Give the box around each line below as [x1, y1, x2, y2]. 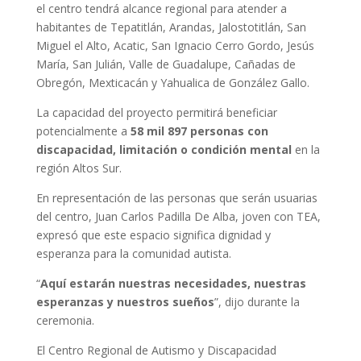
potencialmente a [35, 122, 131, 139]
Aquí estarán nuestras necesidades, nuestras [39, 275, 306, 291]
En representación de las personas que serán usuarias [35, 189, 317, 205]
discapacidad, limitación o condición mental [35, 141, 292, 157]
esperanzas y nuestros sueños [35, 293, 214, 309]
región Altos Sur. [35, 160, 122, 176]
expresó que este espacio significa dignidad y [35, 226, 271, 243]
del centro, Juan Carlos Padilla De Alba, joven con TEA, [35, 208, 321, 224]
